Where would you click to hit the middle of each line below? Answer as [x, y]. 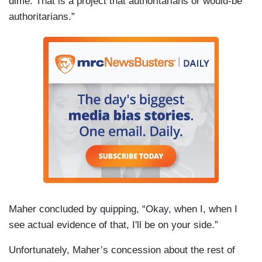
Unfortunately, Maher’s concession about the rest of [122, 250]
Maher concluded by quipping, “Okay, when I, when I [123, 209]
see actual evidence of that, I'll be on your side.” [113, 225]
